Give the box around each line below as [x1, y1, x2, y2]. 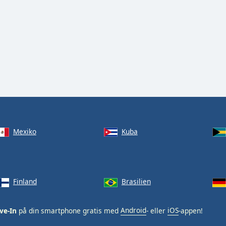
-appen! [179, 205, 203, 215]
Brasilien [121, 177, 151, 187]
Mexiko [13, 126, 36, 136]
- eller [146, 205, 167, 215]
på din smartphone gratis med [17, 205, 121, 215]
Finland [13, 177, 37, 187]
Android [121, 205, 146, 215]
